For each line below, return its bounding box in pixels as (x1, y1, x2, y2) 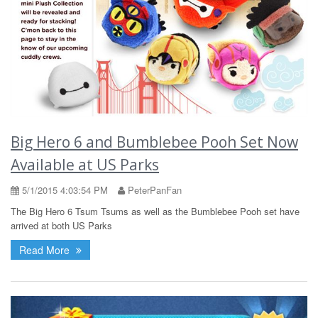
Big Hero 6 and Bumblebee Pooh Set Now (11, 131, 298, 152)
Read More (19, 242, 72, 257)
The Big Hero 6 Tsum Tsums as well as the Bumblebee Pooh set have (11, 204, 300, 218)
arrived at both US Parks (11, 218, 112, 232)
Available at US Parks (11, 154, 159, 175)
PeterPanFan (125, 182, 182, 197)
